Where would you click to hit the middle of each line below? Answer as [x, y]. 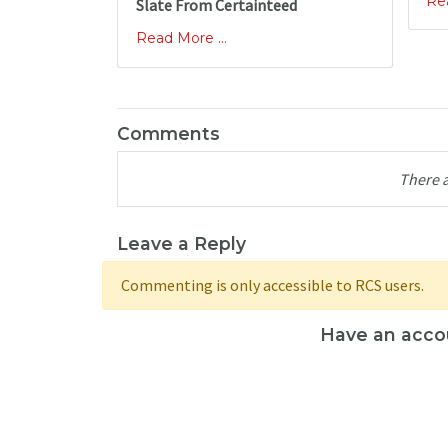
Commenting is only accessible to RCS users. [272, 285]
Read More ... [181, 38]
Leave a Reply [181, 243]
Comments [168, 133]
